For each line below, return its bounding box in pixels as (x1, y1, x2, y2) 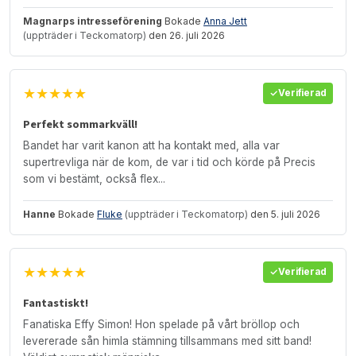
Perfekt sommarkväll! (23, 115, 137, 133)
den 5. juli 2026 (248, 207, 320, 220)
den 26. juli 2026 (146, 29, 225, 41)
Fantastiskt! (23, 294, 88, 311)
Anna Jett (203, 14, 247, 27)
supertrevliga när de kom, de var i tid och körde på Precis (23, 155, 315, 168)
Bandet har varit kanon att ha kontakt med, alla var (23, 138, 280, 152)
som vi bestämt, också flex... (23, 172, 165, 185)
